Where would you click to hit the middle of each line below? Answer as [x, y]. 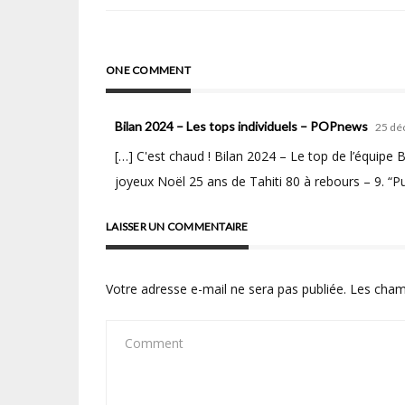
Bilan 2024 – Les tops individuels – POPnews [241, 127]
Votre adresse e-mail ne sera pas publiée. [226, 289]
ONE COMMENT [148, 71]
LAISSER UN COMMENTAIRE [177, 227]
